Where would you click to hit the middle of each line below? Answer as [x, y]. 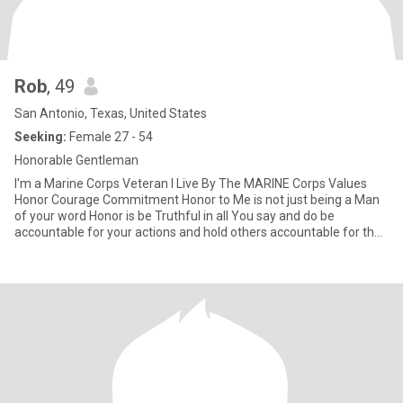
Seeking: [40, 137]
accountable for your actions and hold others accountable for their [201, 232]
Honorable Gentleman [76, 160]
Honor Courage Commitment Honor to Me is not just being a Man [197, 200]
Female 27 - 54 [110, 137]
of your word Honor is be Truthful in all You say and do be [175, 216]
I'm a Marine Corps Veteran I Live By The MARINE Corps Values [191, 184]
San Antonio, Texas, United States [111, 113]
